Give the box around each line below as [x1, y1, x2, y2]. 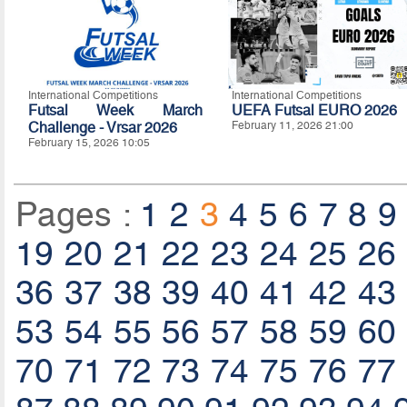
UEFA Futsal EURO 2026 [231, 101, 397, 119]
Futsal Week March [27, 101, 203, 119]
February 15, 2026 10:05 [27, 135, 150, 149]
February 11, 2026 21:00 [231, 118, 353, 132]
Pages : [15, 194, 141, 234]
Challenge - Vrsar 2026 [27, 118, 177, 136]
